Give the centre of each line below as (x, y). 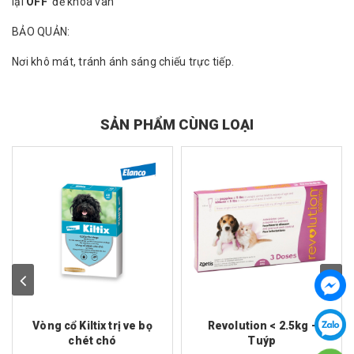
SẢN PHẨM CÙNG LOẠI (177, 124)
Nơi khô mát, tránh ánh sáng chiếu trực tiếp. (123, 62)
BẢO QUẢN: (41, 32)
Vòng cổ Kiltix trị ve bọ (92, 326)
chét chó (92, 341)
